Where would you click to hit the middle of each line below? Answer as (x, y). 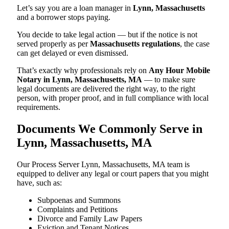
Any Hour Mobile (179, 70)
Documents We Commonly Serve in (110, 129)
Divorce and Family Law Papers (90, 218)
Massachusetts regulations (135, 43)
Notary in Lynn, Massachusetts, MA (79, 79)
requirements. (39, 107)
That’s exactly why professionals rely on (83, 70)
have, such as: (39, 182)
